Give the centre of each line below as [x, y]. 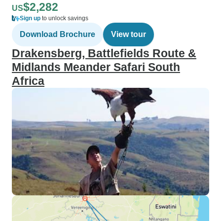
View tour [129, 34]
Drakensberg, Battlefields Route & [104, 53]
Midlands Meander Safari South [96, 67]
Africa [28, 81]
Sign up [30, 18]
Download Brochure [57, 34]
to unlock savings [64, 18]
